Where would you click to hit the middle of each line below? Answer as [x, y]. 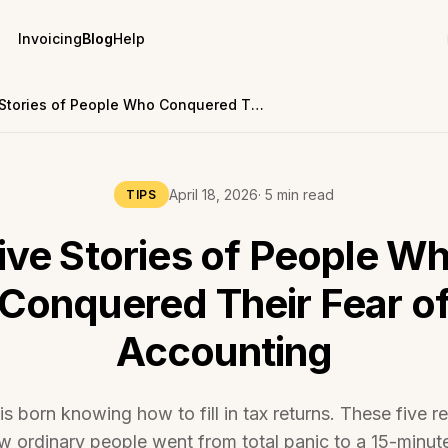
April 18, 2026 [213, 194]
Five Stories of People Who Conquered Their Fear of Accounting [257, 104]
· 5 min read [295, 194]
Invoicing [50, 38]
